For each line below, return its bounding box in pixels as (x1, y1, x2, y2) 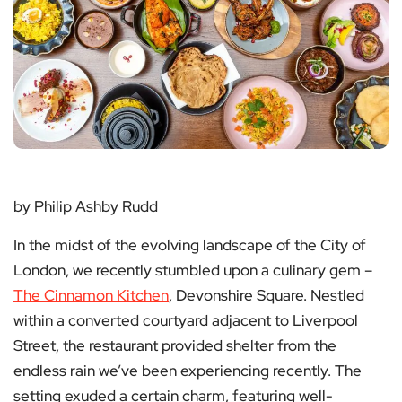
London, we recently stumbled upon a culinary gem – (13, 260, 372, 281)
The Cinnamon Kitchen (13, 285, 169, 306)
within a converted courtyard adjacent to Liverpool (13, 310, 358, 331)
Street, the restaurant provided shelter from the (13, 336, 336, 356)
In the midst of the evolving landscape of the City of (13, 235, 366, 256)
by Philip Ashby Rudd (13, 197, 158, 217)
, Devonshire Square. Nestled (169, 285, 364, 306)
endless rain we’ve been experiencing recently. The (13, 361, 362, 381)
